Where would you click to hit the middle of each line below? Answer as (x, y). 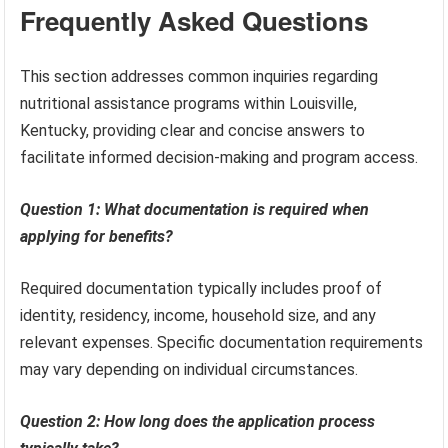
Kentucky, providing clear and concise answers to (193, 131)
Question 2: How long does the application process (198, 422)
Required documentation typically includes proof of (201, 289)
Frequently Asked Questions (194, 21)
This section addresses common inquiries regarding (199, 77)
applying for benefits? (97, 237)
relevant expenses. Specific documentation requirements (222, 343)
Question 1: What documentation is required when (195, 210)
